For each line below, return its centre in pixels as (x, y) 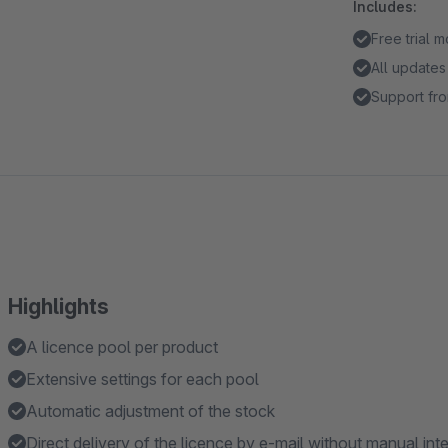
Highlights (58, 306)
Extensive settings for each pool (142, 379)
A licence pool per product (122, 347)
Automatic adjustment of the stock (150, 411)
